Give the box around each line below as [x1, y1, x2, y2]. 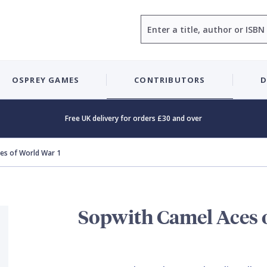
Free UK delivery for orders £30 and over [65, 113, 202, 123]
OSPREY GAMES [11, 74, 80, 85]
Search [140, 15, 168, 27]
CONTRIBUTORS [134, 74, 206, 85]
